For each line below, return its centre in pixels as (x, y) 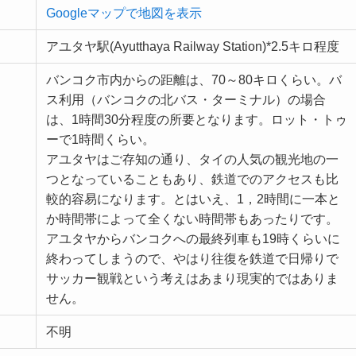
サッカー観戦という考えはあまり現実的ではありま (192, 278)
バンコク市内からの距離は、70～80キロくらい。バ (194, 79)
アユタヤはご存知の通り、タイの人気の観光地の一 (192, 159)
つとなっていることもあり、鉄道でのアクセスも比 (192, 179)
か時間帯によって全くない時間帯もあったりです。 (192, 219)
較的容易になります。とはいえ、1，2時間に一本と (193, 199)
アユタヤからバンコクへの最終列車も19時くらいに (193, 238)
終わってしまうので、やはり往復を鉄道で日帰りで (192, 258)
